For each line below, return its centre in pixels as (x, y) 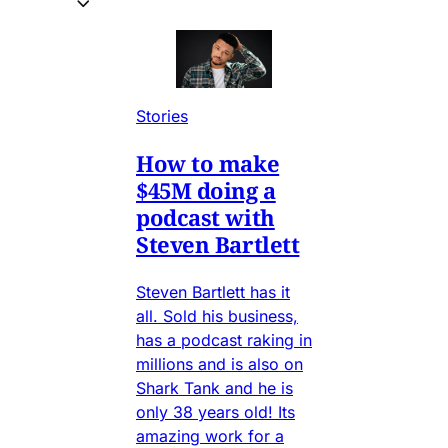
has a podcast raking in (224, 339)
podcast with (205, 216)
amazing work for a (210, 435)
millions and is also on (219, 363)
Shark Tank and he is (214, 387)
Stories (162, 115)
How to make (208, 162)
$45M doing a (206, 189)
